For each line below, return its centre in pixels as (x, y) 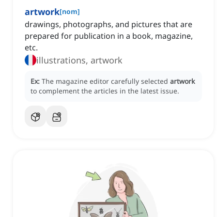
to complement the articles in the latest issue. (105, 91)
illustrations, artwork (79, 60)
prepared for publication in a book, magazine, (109, 36)
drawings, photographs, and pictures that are (108, 24)
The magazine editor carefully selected (106, 81)
